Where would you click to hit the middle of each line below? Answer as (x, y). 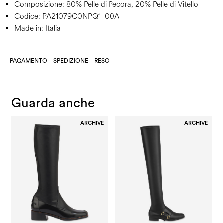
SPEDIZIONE (71, 61)
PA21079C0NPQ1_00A (80, 17)
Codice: (27, 17)
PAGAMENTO (29, 61)
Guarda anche (53, 103)
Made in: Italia (38, 29)
